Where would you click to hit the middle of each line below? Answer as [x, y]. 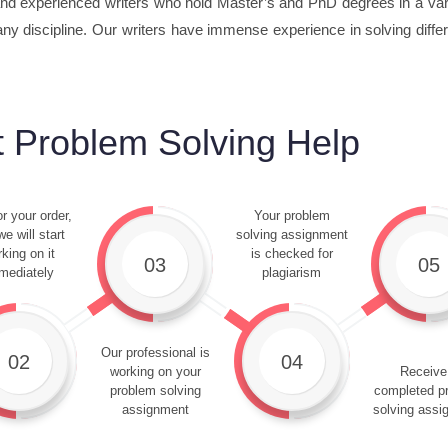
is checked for [291, 253]
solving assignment [291, 234]
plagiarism [292, 272]
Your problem [291, 215]
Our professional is [155, 352]
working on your [155, 371]
